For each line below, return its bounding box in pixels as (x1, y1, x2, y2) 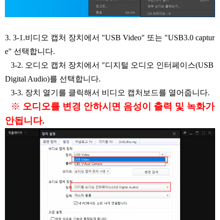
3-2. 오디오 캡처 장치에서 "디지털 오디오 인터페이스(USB (5, 60, 214, 69)
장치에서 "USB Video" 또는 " (68, 33, 168, 42)
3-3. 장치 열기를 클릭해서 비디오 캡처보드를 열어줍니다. (5, 88, 210, 97)
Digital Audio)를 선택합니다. (5, 74, 101, 83)
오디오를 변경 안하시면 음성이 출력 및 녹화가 (23, 101, 215, 111)
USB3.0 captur (168, 33, 215, 42)
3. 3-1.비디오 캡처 (5, 33, 68, 42)
